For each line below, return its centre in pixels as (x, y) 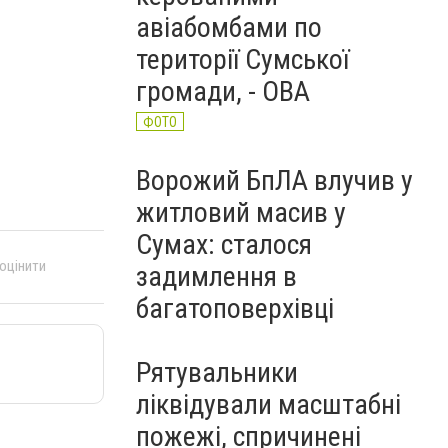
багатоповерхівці (235, 308)
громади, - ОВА (223, 91)
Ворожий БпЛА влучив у (274, 180)
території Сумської (242, 59)
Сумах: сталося (224, 244)
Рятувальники (217, 372)
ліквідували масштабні (268, 404)
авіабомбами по (229, 27)
